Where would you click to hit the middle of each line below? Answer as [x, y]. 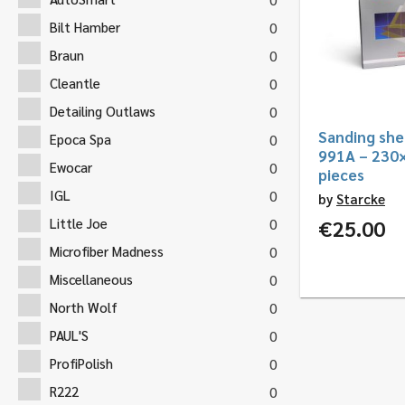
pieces [341, 174]
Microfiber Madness [107, 250]
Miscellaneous [91, 278]
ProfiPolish [81, 363]
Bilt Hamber [85, 26]
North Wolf [84, 306]
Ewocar [71, 166]
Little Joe [79, 222]
